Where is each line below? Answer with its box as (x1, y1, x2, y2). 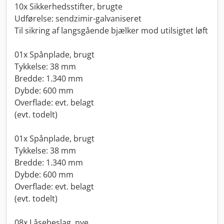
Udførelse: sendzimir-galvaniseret (14, 13, 141, 24)
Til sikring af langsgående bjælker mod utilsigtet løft (14, 25, 208, 36)
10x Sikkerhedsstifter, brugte (14, 1, 122, 12)
